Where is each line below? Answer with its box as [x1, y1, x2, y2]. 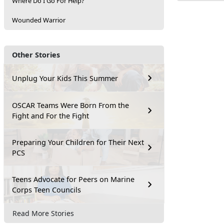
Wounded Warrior [12, 15, 65, 24]
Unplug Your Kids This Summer [12, 73, 118, 83]
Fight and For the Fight [12, 111, 89, 120]
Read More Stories [12, 208, 74, 218]
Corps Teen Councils [12, 185, 81, 194]
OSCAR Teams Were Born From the [12, 100, 129, 110]
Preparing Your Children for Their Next [12, 137, 144, 147]
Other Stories [12, 50, 60, 59]
